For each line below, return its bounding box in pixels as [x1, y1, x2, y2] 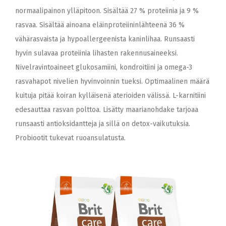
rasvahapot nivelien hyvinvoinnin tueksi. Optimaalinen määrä [15, 77, 209, 86]
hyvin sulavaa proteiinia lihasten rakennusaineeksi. [15, 49, 178, 58]
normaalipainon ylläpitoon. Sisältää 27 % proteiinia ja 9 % [15, 7, 199, 15]
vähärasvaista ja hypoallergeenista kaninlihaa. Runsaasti [15, 35, 195, 43]
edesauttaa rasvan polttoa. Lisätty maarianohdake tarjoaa [15, 105, 198, 114]
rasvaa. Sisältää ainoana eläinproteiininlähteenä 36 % [15, 21, 185, 29]
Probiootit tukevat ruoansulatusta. [15, 134, 126, 142]
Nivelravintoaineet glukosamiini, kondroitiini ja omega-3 [15, 63, 192, 72]
